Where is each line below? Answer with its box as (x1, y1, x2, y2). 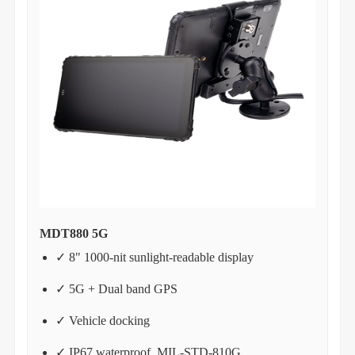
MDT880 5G (39, 226, 108, 240)
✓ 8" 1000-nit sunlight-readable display (55, 250, 254, 264)
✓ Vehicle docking (55, 313, 150, 327)
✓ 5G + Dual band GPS (55, 281, 177, 296)
